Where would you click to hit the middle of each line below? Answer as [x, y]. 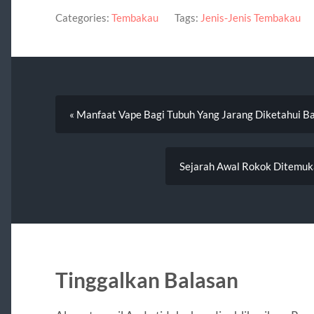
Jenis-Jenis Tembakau [250, 17]
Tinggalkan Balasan [146, 280]
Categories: [82, 17]
